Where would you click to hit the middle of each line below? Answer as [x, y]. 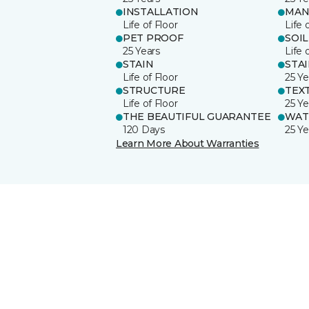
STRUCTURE [154, 90]
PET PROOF [153, 38]
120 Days [144, 129]
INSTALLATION [161, 11]
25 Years [141, 51]
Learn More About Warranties [188, 143]
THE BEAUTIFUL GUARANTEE [197, 116]
